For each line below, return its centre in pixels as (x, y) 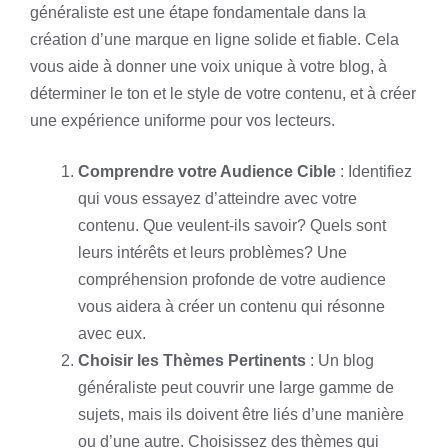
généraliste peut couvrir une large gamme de (236, 387)
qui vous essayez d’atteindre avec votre (217, 198)
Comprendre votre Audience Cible (207, 171)
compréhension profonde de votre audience (232, 279)
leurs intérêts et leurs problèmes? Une (212, 252)
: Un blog (340, 360)
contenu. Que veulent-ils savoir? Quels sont (232, 225)
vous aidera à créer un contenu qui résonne (231, 306)
